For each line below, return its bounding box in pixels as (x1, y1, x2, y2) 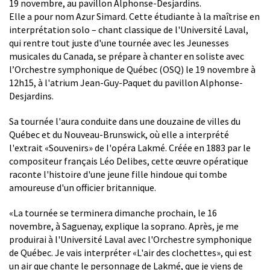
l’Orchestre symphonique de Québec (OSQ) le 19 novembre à (9, 63, 256, 75)
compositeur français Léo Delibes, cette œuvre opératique (9, 154, 248, 167)
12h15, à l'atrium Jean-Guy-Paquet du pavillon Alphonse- (9, 76, 243, 89)
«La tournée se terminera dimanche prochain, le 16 (9, 206, 217, 219)
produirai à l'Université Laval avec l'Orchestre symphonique (9, 233, 252, 245)
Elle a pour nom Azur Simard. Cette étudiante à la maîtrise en (9, 10, 260, 22)
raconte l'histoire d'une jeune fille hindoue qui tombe (9, 168, 227, 180)
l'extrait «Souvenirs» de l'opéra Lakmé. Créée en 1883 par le (9, 141, 251, 154)
